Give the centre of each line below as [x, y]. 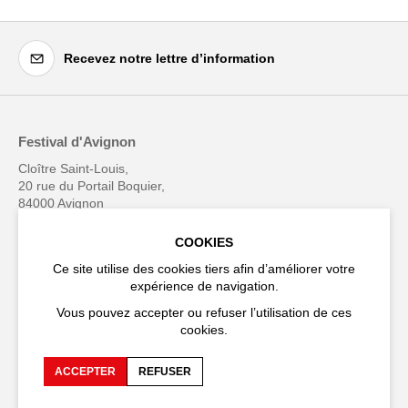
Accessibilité [58, 339]
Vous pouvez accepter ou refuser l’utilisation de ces [204, 312]
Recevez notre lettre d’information [169, 58]
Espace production [272, 371]
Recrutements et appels [92, 371]
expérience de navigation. [204, 286]
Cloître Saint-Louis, [73, 169]
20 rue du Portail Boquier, [92, 186]
